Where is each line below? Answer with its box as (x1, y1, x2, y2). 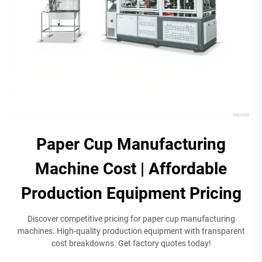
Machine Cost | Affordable (35, 158, 227, 178)
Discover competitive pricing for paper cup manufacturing (27, 213, 235, 223)
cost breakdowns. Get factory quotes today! (51, 238, 211, 248)
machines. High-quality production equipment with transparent (17, 226, 245, 236)
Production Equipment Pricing (20, 183, 242, 203)
